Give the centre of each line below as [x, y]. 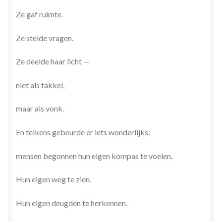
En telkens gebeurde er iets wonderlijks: [83, 132]
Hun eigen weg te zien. [54, 179]
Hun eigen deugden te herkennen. [72, 203]
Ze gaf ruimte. [39, 14]
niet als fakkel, [40, 85]
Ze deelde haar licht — [53, 61]
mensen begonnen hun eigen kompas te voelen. [94, 156]
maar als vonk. [40, 109]
